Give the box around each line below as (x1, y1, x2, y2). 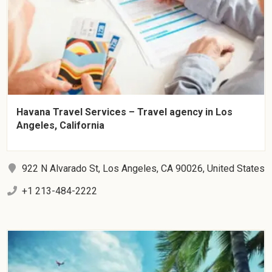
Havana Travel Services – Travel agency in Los (16, 106, 233, 118)
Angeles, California (16, 120, 105, 132)
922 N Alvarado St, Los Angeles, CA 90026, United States (22, 163, 265, 175)
